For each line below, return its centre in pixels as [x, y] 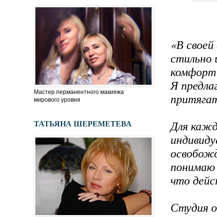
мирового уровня [57, 100]
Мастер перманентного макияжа [79, 92]
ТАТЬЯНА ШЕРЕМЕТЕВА [83, 124]
